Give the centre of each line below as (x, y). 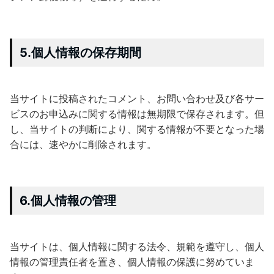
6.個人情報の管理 (68, 200)
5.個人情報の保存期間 (80, 52)
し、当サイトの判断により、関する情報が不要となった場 (137, 129)
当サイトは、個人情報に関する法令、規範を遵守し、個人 (137, 246)
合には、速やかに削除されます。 (83, 144)
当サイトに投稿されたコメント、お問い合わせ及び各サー (137, 98)
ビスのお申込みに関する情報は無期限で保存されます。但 (137, 113)
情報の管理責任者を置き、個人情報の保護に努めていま (132, 261)
